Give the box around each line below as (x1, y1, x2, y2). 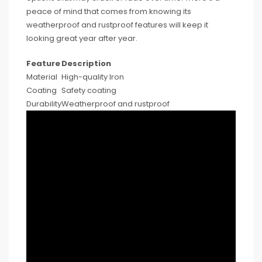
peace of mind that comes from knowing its (26, 6, 191, 18)
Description (61, 58, 111, 70)
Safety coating (61, 85, 116, 96)
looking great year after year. (26, 33, 137, 44)
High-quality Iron (61, 71, 124, 83)
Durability (26, 98, 61, 110)
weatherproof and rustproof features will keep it (26, 19, 208, 31)
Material (26, 71, 57, 83)
